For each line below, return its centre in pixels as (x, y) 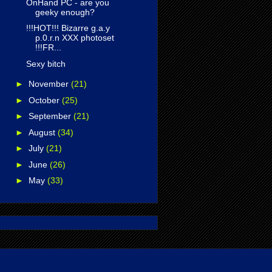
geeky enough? (65, 12)
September (51, 116)
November (49, 84)
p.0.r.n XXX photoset (74, 38)
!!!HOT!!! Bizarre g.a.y (68, 28)
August (43, 132)
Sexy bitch (46, 63)
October (45, 100)
